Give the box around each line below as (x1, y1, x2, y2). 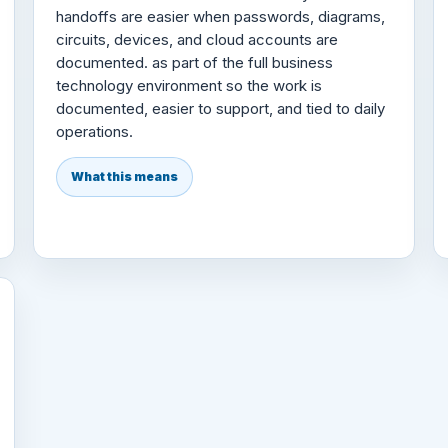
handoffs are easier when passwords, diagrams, (56, 6, 386, 26)
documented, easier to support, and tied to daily (56, 98, 386, 118)
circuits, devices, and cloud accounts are (56, 29, 339, 49)
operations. (56, 121, 134, 141)
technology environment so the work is (56, 75, 323, 95)
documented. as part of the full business (56, 52, 334, 72)
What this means (71, 168, 179, 184)
